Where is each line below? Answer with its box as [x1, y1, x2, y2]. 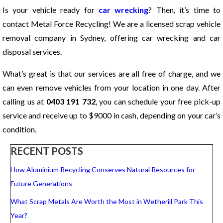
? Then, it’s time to [148, 4, 221, 14]
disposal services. [2, 46, 62, 56]
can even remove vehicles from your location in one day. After [2, 82, 221, 92]
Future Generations [10, 179, 72, 188]
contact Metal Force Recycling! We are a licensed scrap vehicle [2, 18, 221, 28]
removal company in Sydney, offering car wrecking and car [2, 32, 221, 42]
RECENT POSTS [10, 144, 83, 157]
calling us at [2, 96, 46, 106]
